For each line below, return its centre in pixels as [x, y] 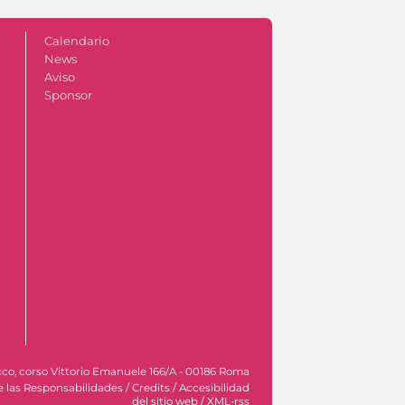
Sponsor [68, 95]
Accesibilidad [214, 388]
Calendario [76, 41]
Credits [151, 388]
